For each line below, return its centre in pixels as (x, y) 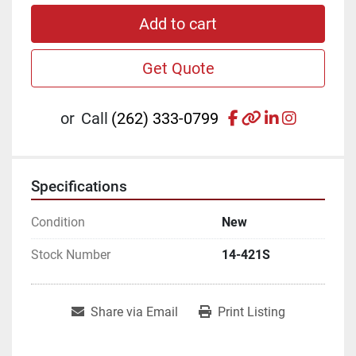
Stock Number (71, 254)
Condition (58, 222)
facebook (270, 117)
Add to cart (178, 23)
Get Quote (178, 68)
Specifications (79, 186)
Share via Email (134, 311)
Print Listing (251, 311)
